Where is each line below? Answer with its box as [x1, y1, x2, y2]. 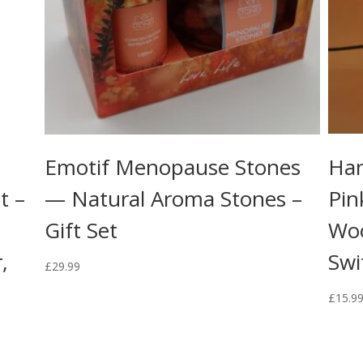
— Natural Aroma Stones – [44, 184, 302, 214]
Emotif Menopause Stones [44, 152, 301, 182]
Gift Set [44, 216, 117, 246]
